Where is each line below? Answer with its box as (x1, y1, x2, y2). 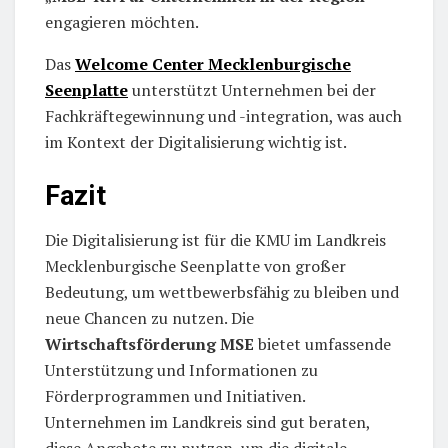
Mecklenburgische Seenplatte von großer (45, 255, 346, 278)
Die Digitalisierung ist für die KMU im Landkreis (45, 229, 386, 252)
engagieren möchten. (45, 11, 199, 34)
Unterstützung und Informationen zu (45, 359, 318, 382)
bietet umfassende (254, 333, 391, 356)
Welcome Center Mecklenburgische (75, 53, 351, 76)
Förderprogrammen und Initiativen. (45, 385, 305, 408)
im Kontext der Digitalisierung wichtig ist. (45, 131, 347, 154)
